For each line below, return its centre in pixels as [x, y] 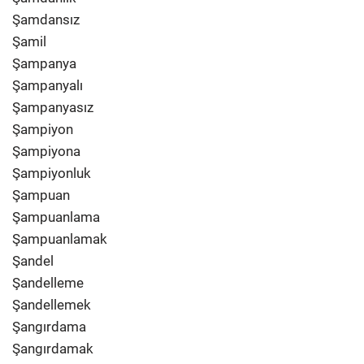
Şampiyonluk [52, 173]
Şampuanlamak [60, 239]
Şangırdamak [53, 349]
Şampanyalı [48, 85]
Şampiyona [46, 151]
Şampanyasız [53, 107]
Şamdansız [46, 19]
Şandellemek [52, 305]
